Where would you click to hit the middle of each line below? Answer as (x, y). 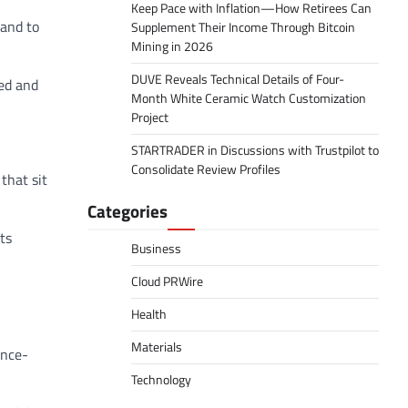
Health (149, 314)
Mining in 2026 (172, 46)
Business (156, 249)
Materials (157, 347)
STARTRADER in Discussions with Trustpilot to (255, 150)
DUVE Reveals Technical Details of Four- (238, 79)
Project (150, 117)
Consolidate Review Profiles (206, 169)
